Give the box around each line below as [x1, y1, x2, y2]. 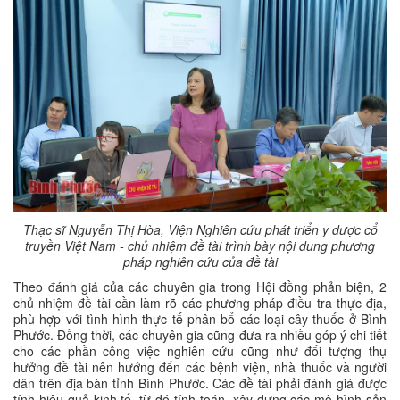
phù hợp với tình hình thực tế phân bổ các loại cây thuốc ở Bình [13, 309, 387, 328]
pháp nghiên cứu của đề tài [122, 252, 278, 271]
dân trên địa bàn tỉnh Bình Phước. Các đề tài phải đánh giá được [13, 373, 387, 392]
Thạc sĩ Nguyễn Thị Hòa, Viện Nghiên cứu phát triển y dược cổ [22, 220, 378, 238]
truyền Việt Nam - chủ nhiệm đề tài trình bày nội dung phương [25, 236, 375, 254]
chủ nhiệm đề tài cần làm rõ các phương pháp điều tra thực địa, [13, 293, 387, 312]
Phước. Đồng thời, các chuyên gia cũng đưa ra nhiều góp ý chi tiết [13, 325, 387, 344]
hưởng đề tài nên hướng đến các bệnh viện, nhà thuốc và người [13, 357, 387, 376]
